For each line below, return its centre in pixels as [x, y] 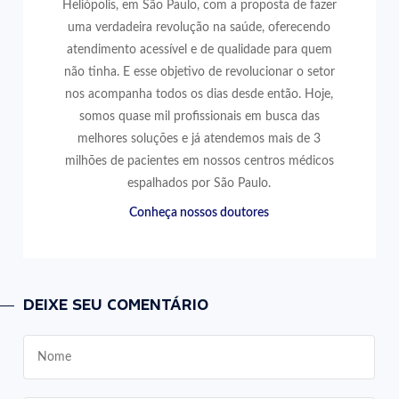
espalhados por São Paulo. [199, 183]
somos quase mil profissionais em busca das [199, 116]
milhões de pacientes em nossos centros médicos [199, 161]
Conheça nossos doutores [199, 212]
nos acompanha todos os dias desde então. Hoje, [199, 94]
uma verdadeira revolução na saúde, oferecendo [199, 27]
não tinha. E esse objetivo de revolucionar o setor [199, 72]
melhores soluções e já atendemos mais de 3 [199, 138]
